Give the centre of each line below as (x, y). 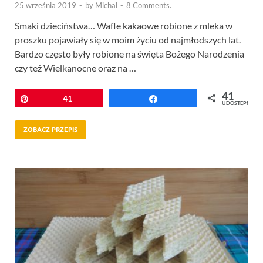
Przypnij (52, 99)
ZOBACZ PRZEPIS (50, 130)
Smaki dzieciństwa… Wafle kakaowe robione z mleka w (124, 26)
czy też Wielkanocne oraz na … (75, 68)
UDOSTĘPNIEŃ (241, 103)
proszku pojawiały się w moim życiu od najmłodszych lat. (128, 40)
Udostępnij (185, 99)
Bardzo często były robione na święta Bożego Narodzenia (129, 54)
